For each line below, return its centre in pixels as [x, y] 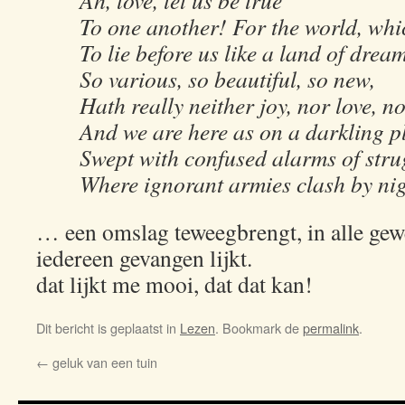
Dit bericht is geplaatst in [108, 328]
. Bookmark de [259, 328]
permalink [331, 328]
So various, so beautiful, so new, [227, 79]
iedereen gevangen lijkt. [144, 258]
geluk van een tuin [103, 362]
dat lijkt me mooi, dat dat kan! [174, 284]
